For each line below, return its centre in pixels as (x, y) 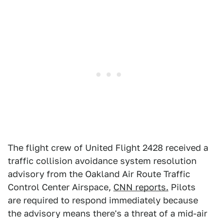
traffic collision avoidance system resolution (102, 161)
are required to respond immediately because (103, 200)
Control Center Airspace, (61, 187)
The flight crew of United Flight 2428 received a (108, 148)
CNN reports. (141, 187)
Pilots (182, 187)
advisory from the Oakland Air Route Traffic (99, 174)
